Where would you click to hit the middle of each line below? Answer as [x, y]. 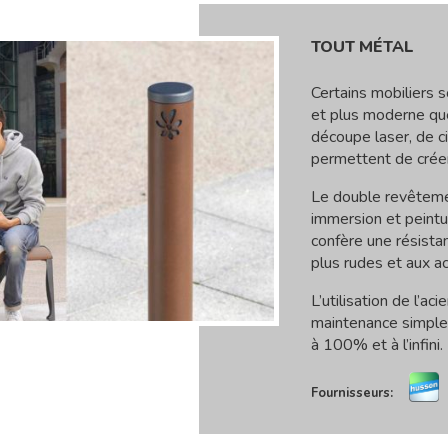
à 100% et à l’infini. [377, 345]
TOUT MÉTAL [362, 47]
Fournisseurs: [352, 393]
